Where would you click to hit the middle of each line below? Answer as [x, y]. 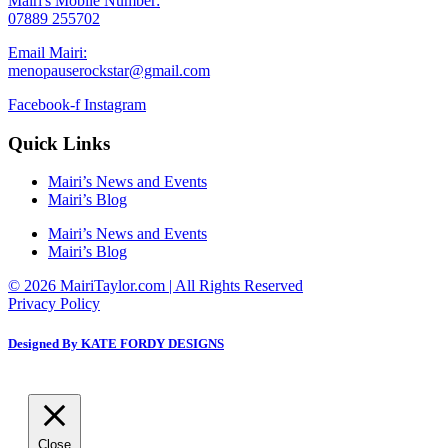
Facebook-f [44, 104]
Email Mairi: [47, 52]
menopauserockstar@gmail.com [109, 70]
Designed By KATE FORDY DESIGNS [116, 343]
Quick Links [59, 143]
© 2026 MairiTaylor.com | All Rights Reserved [155, 286]
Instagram [115, 104]
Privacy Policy [54, 304]
